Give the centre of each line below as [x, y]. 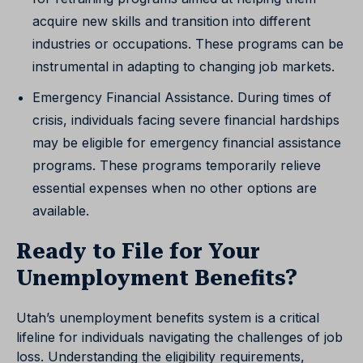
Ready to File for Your [138, 252]
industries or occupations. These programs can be [188, 44]
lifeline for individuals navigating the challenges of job [179, 337]
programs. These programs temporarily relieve [177, 166]
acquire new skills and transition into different [171, 21]
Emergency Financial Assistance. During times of [182, 98]
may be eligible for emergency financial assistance [187, 143]
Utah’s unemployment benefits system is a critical [168, 318]
